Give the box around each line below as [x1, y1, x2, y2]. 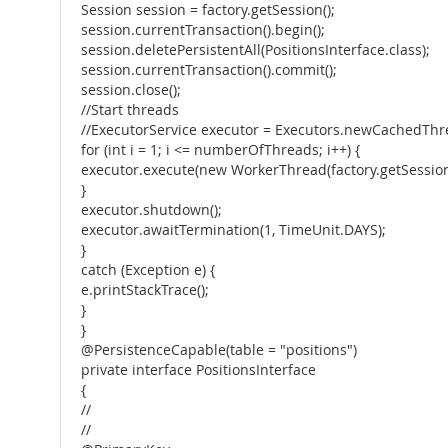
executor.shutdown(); [81, 201, 222, 219]
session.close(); [81, 81, 181, 99]
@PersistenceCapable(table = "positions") [81, 341, 357, 359]
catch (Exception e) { [81, 261, 215, 279]
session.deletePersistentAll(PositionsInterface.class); [81, 41, 430, 59]
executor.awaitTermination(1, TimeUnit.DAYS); [81, 221, 386, 239]
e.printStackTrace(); [81, 281, 209, 299]
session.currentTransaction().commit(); [81, 61, 337, 79]
